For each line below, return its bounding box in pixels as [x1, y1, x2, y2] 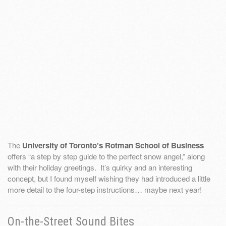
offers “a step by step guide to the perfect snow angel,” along [8, 150, 205, 161]
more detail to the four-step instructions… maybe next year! [8, 184, 202, 195]
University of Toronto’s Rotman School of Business [22, 139, 204, 151]
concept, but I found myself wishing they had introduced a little [8, 173, 210, 184]
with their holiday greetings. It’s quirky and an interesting [8, 161, 192, 173]
